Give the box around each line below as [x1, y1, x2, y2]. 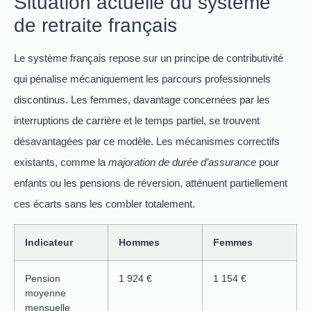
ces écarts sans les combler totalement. [14, 197, 195, 210]
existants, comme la [14, 155, 108, 168]
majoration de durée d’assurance [108, 155, 256, 168]
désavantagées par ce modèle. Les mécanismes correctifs [14, 135, 280, 147]
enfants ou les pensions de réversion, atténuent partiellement [14, 176, 287, 189]
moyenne [25, 287, 66, 299]
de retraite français [14, 14, 177, 36]
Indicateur [25, 236, 73, 248]
